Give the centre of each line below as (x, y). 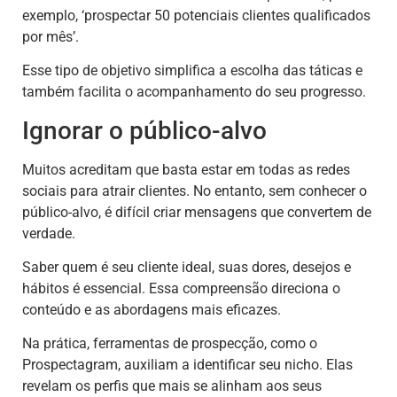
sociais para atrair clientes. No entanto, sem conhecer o (195, 191)
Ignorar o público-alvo (144, 130)
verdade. (49, 233)
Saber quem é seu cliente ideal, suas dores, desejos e (187, 267)
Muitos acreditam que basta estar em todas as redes (186, 169)
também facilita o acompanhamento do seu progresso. (194, 92)
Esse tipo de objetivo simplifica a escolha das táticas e (192, 71)
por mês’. (51, 36)
